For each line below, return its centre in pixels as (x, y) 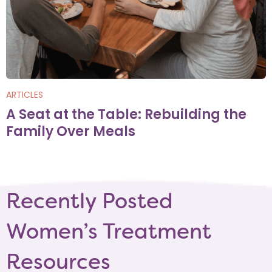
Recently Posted (90, 201)
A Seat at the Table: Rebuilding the (126, 114)
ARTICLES (25, 95)
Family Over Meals (71, 131)
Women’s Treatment (109, 231)
